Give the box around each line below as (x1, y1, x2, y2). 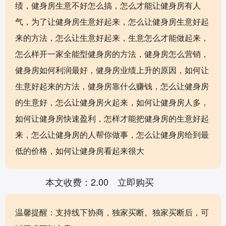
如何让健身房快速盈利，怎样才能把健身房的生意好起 (15, 112, 209, 124)
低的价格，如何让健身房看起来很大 (15, 144, 144, 156)
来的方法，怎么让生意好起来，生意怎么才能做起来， (15, 31, 209, 43)
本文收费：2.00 (45, 175, 109, 188)
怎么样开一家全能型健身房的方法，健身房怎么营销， (15, 47, 209, 60)
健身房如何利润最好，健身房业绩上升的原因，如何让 (15, 64, 209, 76)
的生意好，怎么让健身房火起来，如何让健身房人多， (15, 96, 209, 108)
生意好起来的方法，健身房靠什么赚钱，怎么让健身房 (15, 80, 209, 92)
